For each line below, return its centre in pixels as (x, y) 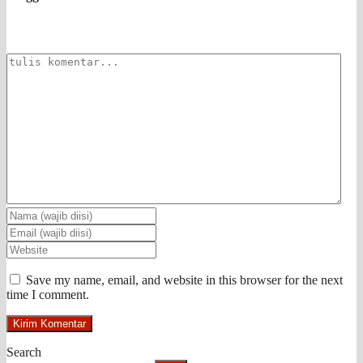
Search (24, 352)
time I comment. (48, 295)
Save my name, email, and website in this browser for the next (184, 280)
